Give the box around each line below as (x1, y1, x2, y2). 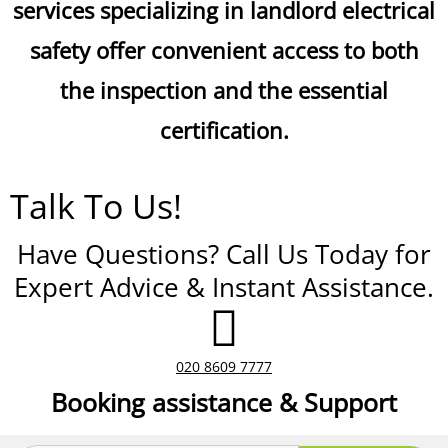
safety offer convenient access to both (29, 35, 419, 65)
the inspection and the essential (60, 75, 388, 105)
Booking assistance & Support (51, 385, 397, 419)
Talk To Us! (10, 183, 182, 229)
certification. (159, 115, 289, 145)
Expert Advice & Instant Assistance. (14, 269, 434, 305)
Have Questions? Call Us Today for (17, 236, 431, 272)
